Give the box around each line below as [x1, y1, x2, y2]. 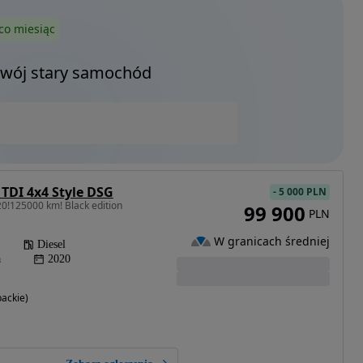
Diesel [36, 237, 66, 250]
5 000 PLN [278, 184, 327, 199]
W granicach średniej [213, 233, 330, 250]
